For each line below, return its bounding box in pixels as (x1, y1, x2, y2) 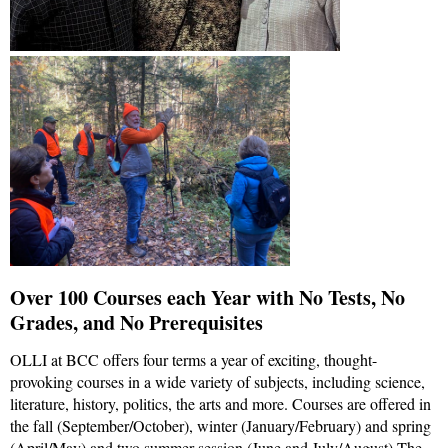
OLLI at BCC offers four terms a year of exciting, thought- (10, 348, 377, 370)
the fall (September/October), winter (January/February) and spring (10, 414, 431, 436)
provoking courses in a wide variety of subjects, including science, (10, 370, 425, 392)
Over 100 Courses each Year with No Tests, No (10, 282, 405, 312)
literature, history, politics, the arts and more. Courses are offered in (10, 392, 431, 414)
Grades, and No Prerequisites (10, 307, 263, 337)
